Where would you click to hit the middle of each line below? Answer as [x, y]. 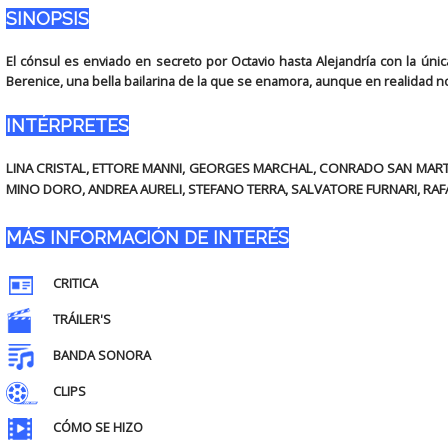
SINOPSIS [47, 18]
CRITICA [75, 283]
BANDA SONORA [101, 355]
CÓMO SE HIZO [97, 427]
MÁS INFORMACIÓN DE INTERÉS [147, 237]
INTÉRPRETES [67, 125]
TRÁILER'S [81, 319]
